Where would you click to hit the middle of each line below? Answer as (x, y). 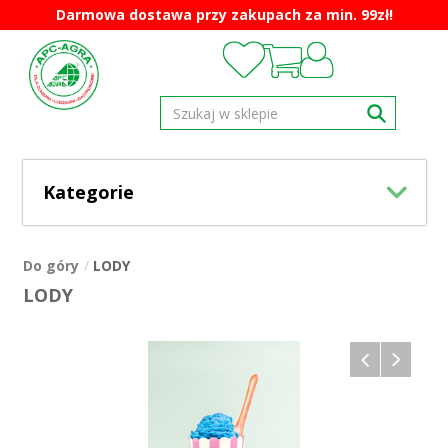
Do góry (50, 265)
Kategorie (88, 192)
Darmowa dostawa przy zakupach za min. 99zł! (224, 14)
